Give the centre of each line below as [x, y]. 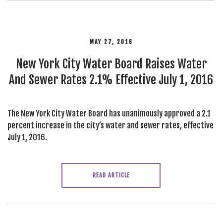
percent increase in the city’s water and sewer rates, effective [111, 125]
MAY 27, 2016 [111, 42]
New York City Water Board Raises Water [111, 64]
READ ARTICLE [111, 175]
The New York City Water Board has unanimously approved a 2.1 [109, 113]
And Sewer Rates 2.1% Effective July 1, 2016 [111, 80]
